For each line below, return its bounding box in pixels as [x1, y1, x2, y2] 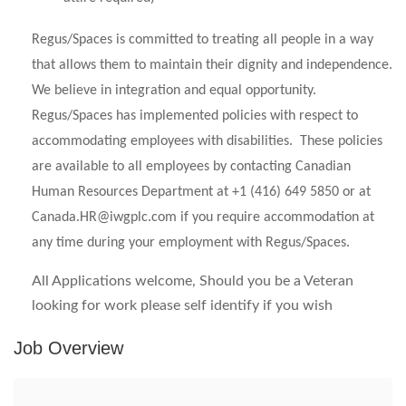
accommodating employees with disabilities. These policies [32, 134, 382, 149]
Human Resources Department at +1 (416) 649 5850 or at [32, 185, 371, 199]
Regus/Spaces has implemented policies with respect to [32, 109, 358, 123]
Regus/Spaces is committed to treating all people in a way [32, 33, 373, 47]
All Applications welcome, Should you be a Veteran [32, 274, 353, 288]
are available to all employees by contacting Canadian [32, 159, 351, 174]
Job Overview [14, 338, 123, 358]
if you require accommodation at [177, 210, 374, 225]
